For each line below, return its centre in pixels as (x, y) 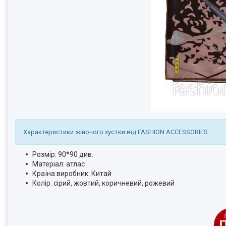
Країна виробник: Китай (72, 174)
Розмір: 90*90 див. (63, 155)
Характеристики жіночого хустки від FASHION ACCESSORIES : (117, 132)
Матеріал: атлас (59, 164)
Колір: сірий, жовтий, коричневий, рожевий (103, 183)
